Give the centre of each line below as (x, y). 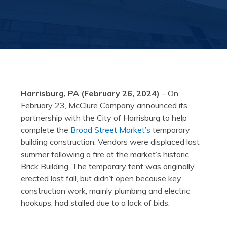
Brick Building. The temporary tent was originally (107, 166)
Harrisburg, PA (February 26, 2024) (90, 93)
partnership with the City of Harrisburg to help (104, 118)
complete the (45, 130)
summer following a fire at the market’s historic (105, 154)
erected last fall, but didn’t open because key (101, 179)
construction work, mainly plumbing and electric (105, 191)
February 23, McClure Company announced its (104, 106)
